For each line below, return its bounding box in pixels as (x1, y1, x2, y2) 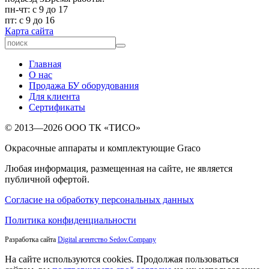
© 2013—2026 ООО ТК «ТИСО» (5, 122, 141, 133)
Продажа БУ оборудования (29, 80, 139, 91)
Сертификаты (29, 101, 85, 112)
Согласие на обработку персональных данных (5, 194, 194, 205)
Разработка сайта (5, 235, 58, 244)
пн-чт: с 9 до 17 (5, 4, 68, 14)
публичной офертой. (5, 174, 89, 184)
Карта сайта (5, 25, 53, 36)
